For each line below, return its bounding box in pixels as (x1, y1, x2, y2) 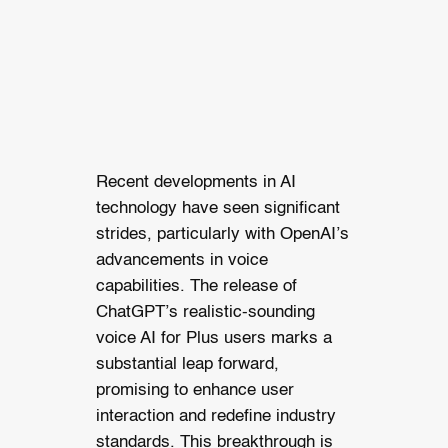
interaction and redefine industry (95, 408, 336, 426)
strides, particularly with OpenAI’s (95, 226, 349, 244)
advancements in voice (95, 252, 268, 270)
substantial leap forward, (95, 356, 279, 374)
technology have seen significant (95, 200, 340, 218)
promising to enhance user (95, 382, 294, 400)
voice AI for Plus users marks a (95, 330, 332, 348)
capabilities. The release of (95, 278, 297, 296)
